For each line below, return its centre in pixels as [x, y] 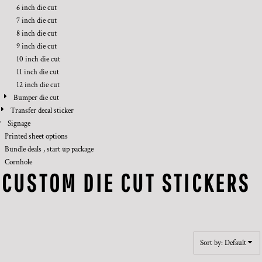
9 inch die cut [37, 46]
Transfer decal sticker [42, 111]
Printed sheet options [36, 137]
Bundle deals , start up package [49, 149]
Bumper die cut [36, 98]
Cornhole [18, 162]
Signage [19, 124]
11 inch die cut [38, 72]
